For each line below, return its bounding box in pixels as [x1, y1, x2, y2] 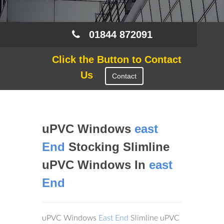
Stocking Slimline [65, 140, 169, 153]
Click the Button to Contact [42, 54, 181, 65]
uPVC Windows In [42, 158, 149, 171]
